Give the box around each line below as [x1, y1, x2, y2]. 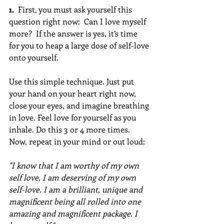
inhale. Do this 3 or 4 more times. [9, 123, 134, 134]
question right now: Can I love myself [9, 15, 148, 26]
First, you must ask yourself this [16, 3, 134, 14]
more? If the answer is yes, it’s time [9, 27, 139, 38]
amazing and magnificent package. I [9, 207, 139, 218]
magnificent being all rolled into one [9, 195, 143, 206]
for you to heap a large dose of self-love [9, 39, 151, 50]
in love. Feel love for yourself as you [9, 111, 138, 122]
